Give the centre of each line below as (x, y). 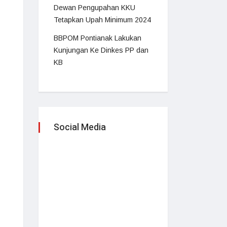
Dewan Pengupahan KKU (94, 8)
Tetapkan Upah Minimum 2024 (102, 20)
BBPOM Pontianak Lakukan (98, 38)
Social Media (80, 127)
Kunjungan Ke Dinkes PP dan (101, 50)
